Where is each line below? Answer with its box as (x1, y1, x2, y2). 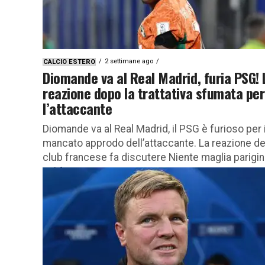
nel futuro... (43, 165, 95, 177)
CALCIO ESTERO (43, 57, 95, 66)
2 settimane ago (105, 57, 153, 65)
